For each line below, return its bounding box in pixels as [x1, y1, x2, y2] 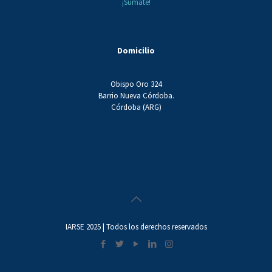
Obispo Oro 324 [110, 79, 161, 90]
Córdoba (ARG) [110, 102, 161, 113]
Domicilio [117, 45, 155, 56]
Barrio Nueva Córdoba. [98, 90, 174, 101]
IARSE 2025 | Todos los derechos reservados [65, 222, 207, 233]
